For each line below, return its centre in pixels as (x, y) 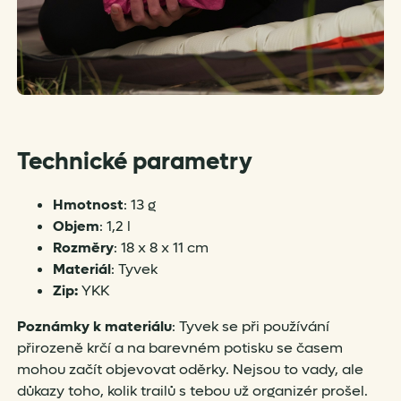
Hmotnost (88, 205)
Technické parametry (134, 162)
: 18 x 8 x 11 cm (161, 248)
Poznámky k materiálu (94, 327)
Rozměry (83, 248)
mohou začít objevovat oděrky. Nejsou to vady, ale (190, 370)
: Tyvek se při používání (250, 327)
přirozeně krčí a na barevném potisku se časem (179, 348)
